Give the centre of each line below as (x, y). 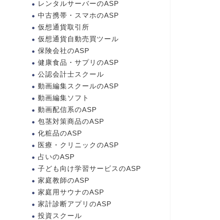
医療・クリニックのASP (78, 145)
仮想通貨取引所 (63, 27)
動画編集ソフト (63, 98)
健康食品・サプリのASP (78, 63)
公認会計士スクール (71, 74)
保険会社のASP (63, 51)
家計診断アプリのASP (74, 204)
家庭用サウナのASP (71, 192)
